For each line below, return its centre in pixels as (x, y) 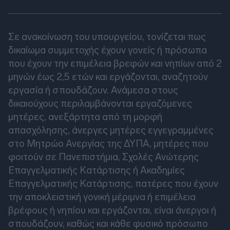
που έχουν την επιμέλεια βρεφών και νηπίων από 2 (115, 64)
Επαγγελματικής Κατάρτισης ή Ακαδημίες (97, 170)
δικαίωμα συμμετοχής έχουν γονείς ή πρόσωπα (108, 50)
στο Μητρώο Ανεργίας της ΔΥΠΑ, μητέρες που (108, 144)
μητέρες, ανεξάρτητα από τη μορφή (85, 117)
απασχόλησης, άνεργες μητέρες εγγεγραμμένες (111, 130)
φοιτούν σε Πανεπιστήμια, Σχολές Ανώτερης (103, 157)
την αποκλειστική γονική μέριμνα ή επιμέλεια (102, 197)
